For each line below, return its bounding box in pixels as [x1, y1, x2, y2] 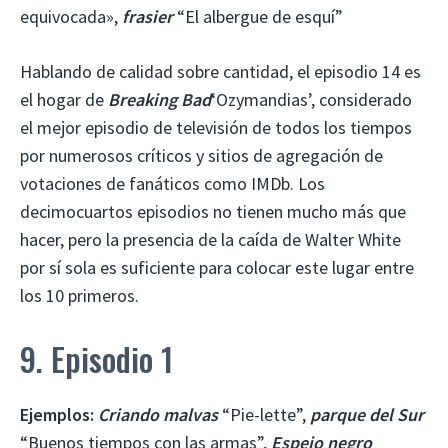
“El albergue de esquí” [173, 4, 343, 28]
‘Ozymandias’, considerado [211, 87, 412, 111]
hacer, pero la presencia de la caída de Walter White [20, 227, 401, 251]
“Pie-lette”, [218, 402, 310, 426]
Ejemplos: [20, 402, 94, 426]
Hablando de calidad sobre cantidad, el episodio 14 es [20, 59, 421, 83]
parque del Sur [310, 402, 424, 426]
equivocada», [20, 4, 118, 28]
